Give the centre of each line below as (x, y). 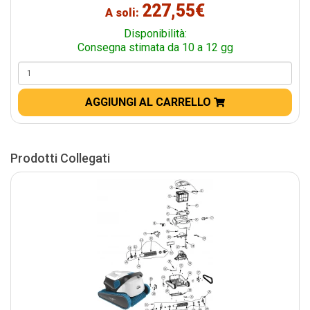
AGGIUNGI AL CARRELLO (149, 102)
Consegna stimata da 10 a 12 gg (155, 48)
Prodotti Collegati (60, 158)
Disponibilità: (155, 34)
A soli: (124, 13)
